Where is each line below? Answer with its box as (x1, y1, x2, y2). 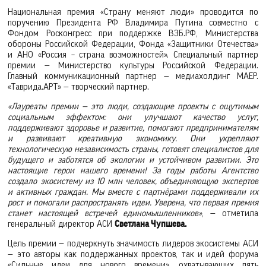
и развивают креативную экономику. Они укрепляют (8, 134, 258, 144)
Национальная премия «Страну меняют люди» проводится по (8, 8, 258, 17)
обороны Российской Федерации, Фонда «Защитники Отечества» (8, 40, 258, 49)
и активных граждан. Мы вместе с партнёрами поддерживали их (8, 188, 258, 197)
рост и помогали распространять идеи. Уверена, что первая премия (8, 198, 258, 208)
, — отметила (202, 209, 258, 218)
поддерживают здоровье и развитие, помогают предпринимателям (8, 123, 258, 133)
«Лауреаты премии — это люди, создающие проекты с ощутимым (8, 102, 258, 112)
